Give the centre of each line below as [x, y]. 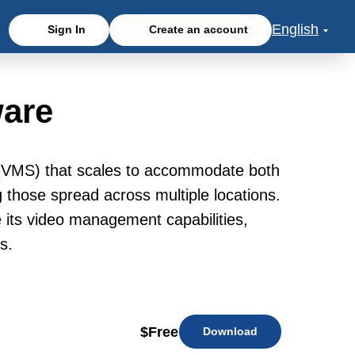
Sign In [67, 30]
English [295, 30]
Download [230, 331]
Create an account [198, 30]
